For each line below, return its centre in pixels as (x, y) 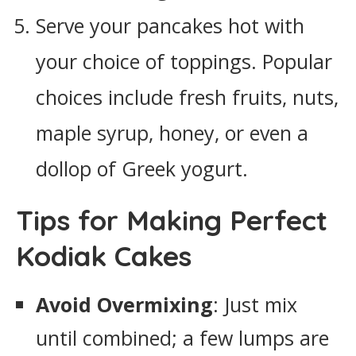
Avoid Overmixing (124, 304)
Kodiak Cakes (104, 256)
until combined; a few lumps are (182, 338)
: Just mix (255, 304)
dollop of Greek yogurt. (142, 168)
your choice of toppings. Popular (184, 61)
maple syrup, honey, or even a (172, 133)
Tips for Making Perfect (172, 220)
